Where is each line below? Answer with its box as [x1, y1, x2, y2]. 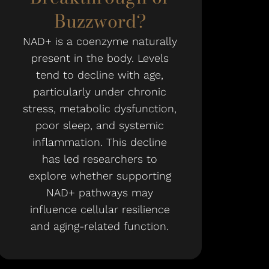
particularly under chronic [33, 85, 166, 98]
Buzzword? [53, 7, 146, 35]
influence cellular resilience [29, 203, 170, 216]
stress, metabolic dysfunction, [23, 102, 177, 115]
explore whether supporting [28, 169, 171, 182]
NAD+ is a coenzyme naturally [22, 35, 177, 47]
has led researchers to [42, 153, 157, 165]
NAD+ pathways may [46, 186, 153, 199]
